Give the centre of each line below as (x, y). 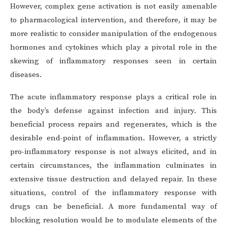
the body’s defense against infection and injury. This (113, 111)
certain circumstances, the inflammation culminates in (113, 166)
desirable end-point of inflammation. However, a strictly (113, 138)
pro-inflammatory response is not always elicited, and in (113, 152)
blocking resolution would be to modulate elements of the (113, 220)
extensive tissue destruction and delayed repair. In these (113, 179)
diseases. (26, 75)
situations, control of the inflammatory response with (113, 193)
